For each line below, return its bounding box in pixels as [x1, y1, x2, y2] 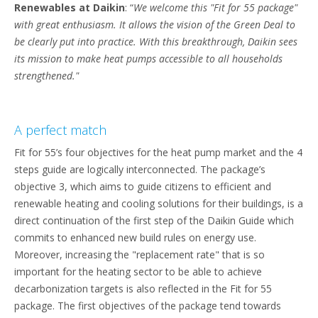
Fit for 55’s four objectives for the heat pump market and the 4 [14, 145, 302, 159]
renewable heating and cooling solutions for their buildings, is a [14, 196, 303, 210]
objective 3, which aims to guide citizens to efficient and [14, 179, 271, 193]
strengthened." [14, 68, 79, 82]
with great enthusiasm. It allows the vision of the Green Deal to [14, 17, 295, 31]
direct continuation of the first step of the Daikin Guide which [14, 213, 294, 227]
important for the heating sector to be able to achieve [14, 264, 262, 278]
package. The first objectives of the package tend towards [14, 298, 281, 312]
